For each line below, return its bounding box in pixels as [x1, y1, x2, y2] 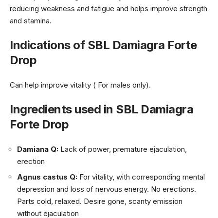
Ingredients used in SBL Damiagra [10, 102, 193, 116]
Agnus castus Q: [17, 172, 77, 182]
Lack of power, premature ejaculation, [60, 144, 187, 154]
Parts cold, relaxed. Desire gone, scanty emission [17, 197, 182, 206]
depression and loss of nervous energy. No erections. [17, 184, 196, 194]
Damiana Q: [17, 144, 60, 154]
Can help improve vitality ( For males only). [10, 80, 151, 90]
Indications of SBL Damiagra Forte [10, 38, 197, 52]
